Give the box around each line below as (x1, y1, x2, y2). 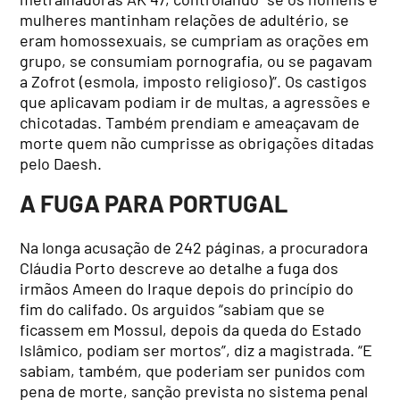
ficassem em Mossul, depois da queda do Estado (20, 320, 362, 340)
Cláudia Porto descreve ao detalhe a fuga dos (20, 258, 339, 279)
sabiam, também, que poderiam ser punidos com (20, 361, 366, 381)
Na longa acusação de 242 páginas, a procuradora (20, 237, 369, 258)
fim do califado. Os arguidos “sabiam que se (20, 299, 326, 320)
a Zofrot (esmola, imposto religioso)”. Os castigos (20, 71, 368, 92)
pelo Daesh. (20, 154, 103, 174)
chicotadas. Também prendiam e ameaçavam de (20, 112, 361, 133)
